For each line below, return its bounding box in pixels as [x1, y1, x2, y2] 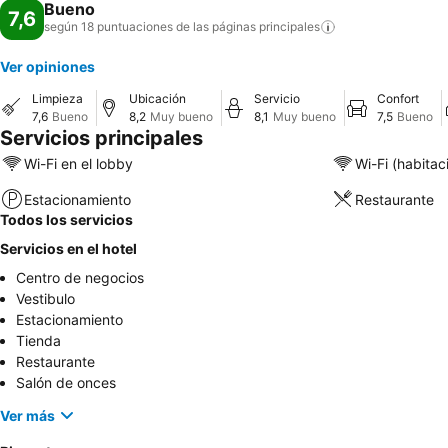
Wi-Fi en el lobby [24, 154, 133, 172]
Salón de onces [16, 374, 116, 391]
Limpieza [32, 91, 83, 106]
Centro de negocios [16, 269, 144, 286]
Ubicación [129, 91, 186, 106]
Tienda [16, 332, 61, 349]
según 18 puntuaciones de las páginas [44, 19, 256, 34]
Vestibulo [16, 290, 75, 307]
